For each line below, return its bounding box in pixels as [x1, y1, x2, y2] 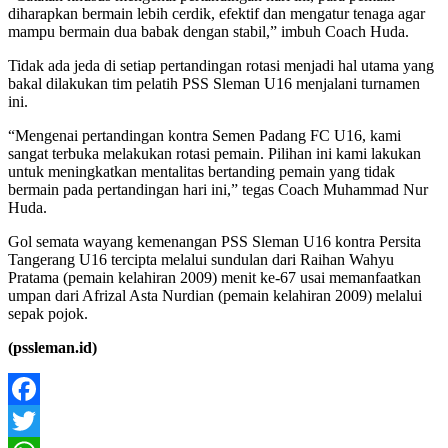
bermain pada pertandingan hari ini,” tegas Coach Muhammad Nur [8, 180, 428, 198]
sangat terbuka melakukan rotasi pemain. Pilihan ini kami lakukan [8, 144, 421, 162]
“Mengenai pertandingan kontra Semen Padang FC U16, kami [8, 126, 401, 144]
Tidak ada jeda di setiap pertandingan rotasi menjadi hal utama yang [8, 56, 434, 74]
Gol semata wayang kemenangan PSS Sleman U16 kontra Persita [8, 232, 421, 250]
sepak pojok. [8, 304, 88, 322]
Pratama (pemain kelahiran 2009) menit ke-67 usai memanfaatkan [8, 268, 421, 286]
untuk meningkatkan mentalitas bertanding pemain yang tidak [8, 162, 395, 180]
